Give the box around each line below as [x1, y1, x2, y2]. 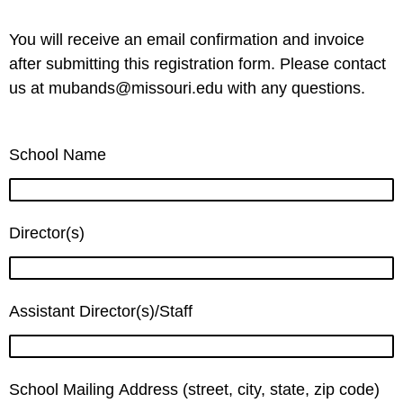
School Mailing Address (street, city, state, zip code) [9, 381, 380, 399]
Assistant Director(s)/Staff [9, 302, 193, 320]
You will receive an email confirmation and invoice [9, 31, 364, 49]
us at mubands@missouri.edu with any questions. [9, 79, 365, 97]
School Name [9, 146, 106, 164]
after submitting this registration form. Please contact [9, 55, 386, 73]
